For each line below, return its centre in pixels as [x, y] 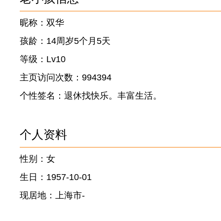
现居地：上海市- [52, 195]
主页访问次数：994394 [66, 77]
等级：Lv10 [43, 59]
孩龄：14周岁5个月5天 [65, 41]
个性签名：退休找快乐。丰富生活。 [91, 96]
